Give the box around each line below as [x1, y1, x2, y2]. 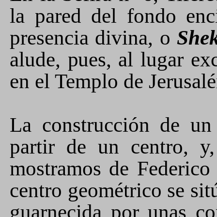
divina [95, 26, 148, 49]
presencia [10, 26, 95, 49]
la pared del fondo [10, 4, 186, 27]
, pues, [55, 48, 119, 71]
